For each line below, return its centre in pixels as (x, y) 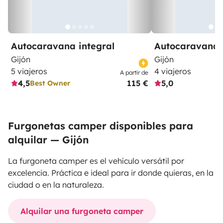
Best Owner (50, 83)
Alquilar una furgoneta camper (82, 211)
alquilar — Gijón (48, 140)
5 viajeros (29, 71)
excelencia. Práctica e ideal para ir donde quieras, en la (111, 173)
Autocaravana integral (63, 46)
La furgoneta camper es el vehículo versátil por (96, 161)
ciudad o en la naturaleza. (56, 185)
